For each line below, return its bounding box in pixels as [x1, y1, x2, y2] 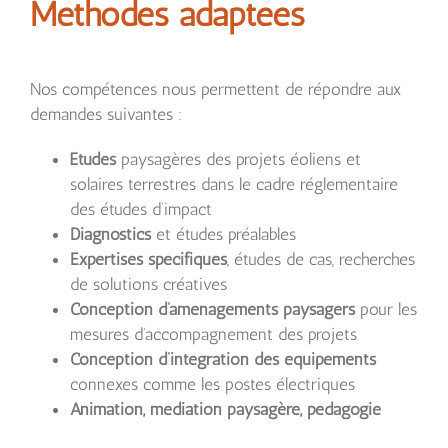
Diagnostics [70, 224, 151, 245]
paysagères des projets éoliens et [116, 149, 361, 170]
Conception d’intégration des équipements [70, 349, 376, 370]
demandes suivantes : [30, 104, 182, 125]
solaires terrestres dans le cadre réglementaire [70, 174, 398, 195]
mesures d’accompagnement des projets [70, 324, 357, 345]
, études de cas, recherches [227, 249, 415, 270]
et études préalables [151, 224, 296, 245]
